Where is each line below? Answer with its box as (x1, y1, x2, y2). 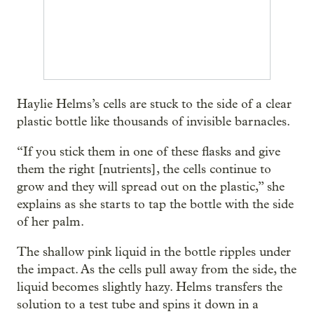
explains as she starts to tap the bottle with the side (17, 197, 294, 212)
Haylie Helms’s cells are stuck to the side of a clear (17, 97, 292, 111)
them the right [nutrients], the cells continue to (17, 162, 271, 177)
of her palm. (17, 214, 84, 229)
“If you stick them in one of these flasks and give (17, 144, 280, 159)
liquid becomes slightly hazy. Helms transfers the (17, 280, 282, 294)
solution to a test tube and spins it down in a (17, 297, 259, 312)
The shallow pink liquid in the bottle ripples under (17, 245, 291, 259)
